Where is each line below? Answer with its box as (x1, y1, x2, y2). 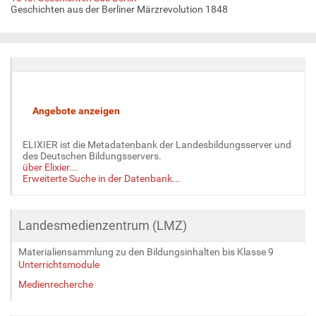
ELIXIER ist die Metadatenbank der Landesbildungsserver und (23, 138, 291, 150)
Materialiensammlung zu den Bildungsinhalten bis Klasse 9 (18, 245, 274, 257)
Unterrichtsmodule (18, 258, 99, 270)
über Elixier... (23, 161, 78, 173)
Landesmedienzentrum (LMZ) (18, 217, 187, 233)
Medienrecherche (18, 278, 93, 290)
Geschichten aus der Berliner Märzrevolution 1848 (11, 3, 228, 15)
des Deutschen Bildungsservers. (23, 150, 162, 162)
